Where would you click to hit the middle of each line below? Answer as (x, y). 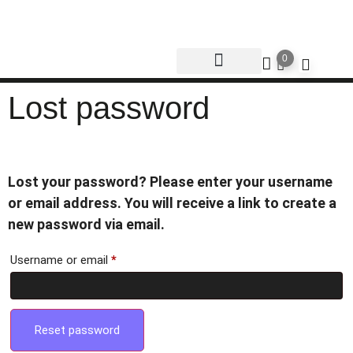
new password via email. (86, 224)
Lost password (109, 108)
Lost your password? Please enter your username (170, 181)
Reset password (77, 330)
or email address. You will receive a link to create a (172, 203)
